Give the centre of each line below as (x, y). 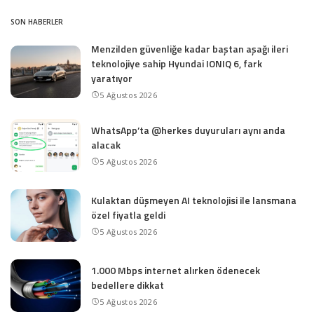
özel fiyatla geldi (128, 215)
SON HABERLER (37, 22)
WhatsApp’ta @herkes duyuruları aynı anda (188, 130)
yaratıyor (112, 78)
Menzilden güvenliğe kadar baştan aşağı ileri (190, 49)
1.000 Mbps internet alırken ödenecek (176, 270)
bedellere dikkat (128, 285)
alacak (106, 145)
